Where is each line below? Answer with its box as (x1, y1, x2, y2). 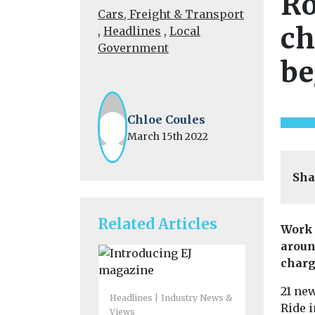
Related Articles (98, 214, 217, 233)
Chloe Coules (127, 112, 206, 127)
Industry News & (161, 292, 232, 303)
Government (98, 41, 169, 55)
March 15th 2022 (127, 129, 209, 143)
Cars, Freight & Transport (98, 7, 244, 21)
